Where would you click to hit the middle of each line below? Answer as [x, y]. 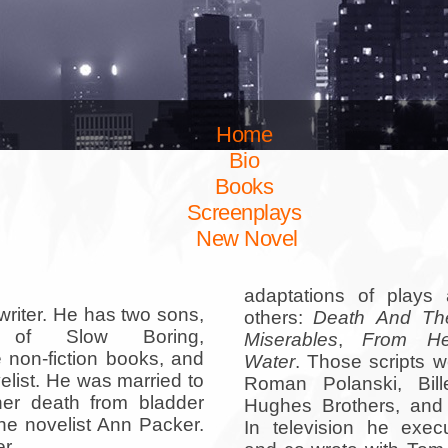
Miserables [291, 339]
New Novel [244, 238]
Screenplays [244, 212]
